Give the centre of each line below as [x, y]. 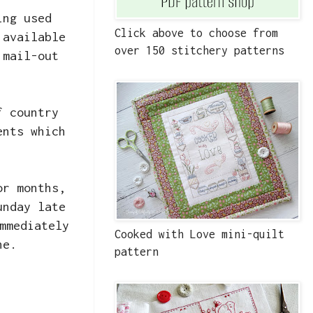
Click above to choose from [196, 33]
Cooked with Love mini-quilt [199, 234]
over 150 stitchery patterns [199, 51]
